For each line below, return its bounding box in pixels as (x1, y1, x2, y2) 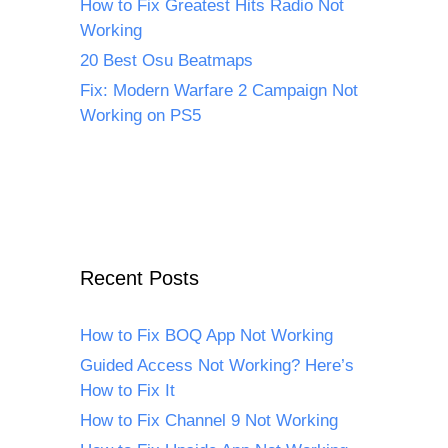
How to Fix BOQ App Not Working (80, 325, 333, 345)
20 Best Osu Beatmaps (80, 50, 253, 70)
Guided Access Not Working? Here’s (80, 355, 354, 375)
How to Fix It (80, 380, 175, 400)
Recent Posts (80, 266, 199, 289)
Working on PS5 (80, 105, 201, 125)
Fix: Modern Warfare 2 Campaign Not (80, 80, 358, 100)
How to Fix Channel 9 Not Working (80, 410, 338, 430)
